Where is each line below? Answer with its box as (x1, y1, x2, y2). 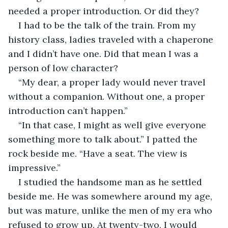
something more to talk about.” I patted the (8, 133, 200, 145)
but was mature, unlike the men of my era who (8, 204, 215, 216)
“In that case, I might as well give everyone (18, 119, 209, 131)
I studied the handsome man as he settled (18, 176, 205, 188)
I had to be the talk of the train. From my (18, 19, 198, 31)
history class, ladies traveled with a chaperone (8, 33, 216, 45)
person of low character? (8, 62, 118, 74)
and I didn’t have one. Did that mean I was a (8, 47, 201, 60)
